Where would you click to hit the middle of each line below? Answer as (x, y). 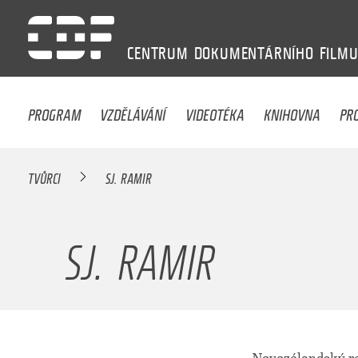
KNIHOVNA (292, 111)
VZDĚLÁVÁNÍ (133, 111)
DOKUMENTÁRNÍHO (254, 53)
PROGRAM (55, 111)
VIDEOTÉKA (215, 111)
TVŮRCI (45, 176)
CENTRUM (158, 53)
